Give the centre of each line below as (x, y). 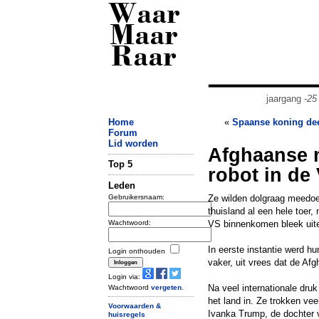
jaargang (285, 99)
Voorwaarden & (135, 305)
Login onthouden (138, 251)
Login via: (125, 276)
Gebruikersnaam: (136, 197)
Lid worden (133, 143)
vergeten (166, 287)
